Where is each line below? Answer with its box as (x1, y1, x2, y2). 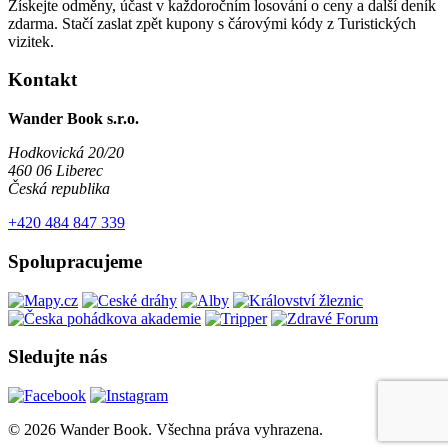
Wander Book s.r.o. (8, 110, 139, 128)
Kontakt (8, 69, 77, 91)
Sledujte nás (8, 346, 107, 368)
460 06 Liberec (8, 162, 103, 180)
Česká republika (8, 180, 110, 198)
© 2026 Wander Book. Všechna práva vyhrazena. (8, 420, 323, 438)
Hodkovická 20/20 (8, 144, 124, 162)
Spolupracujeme (8, 250, 142, 272)
